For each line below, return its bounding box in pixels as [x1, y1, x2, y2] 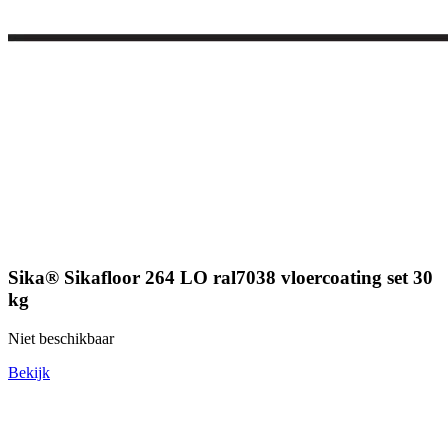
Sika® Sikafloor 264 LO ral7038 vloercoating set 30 [8, 267, 433, 289]
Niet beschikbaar [8, 330, 114, 348]
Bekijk [8, 364, 50, 382]
